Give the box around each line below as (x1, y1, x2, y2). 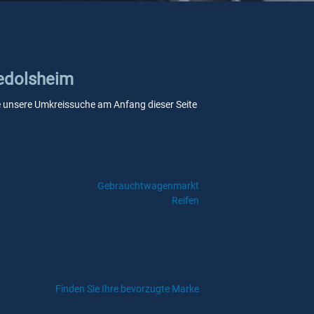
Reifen (171, 195, 199, 206)
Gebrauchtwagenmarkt (97, 180, 199, 191)
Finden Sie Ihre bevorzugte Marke (55, 283, 199, 294)
